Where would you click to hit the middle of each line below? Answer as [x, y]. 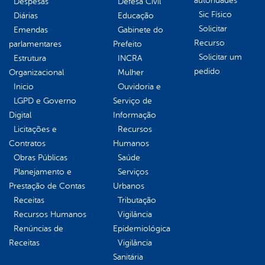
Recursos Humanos [50, 214]
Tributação [137, 200]
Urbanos [129, 186]
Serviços [133, 172]
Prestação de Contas [47, 186]
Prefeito [127, 44]
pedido [207, 71]
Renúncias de [38, 228]
